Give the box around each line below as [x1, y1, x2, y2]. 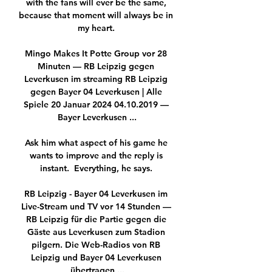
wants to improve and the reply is [29, 150, 163, 161]
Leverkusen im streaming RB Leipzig [24, 73, 168, 85]
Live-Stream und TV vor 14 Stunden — [21, 201, 171, 212]
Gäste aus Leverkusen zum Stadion [27, 226, 165, 238]
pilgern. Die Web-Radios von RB [32, 239, 160, 251]
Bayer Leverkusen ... [58, 112, 137, 123]
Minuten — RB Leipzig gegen [38, 61, 154, 72]
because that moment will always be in [19, 10, 173, 21]
